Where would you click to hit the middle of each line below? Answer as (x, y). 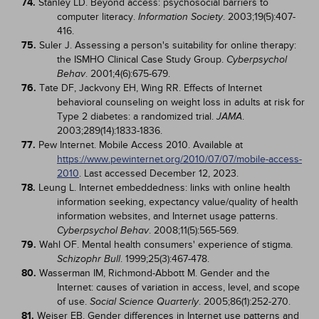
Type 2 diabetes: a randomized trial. (137, 116)
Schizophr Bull (89, 259)
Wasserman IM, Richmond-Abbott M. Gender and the (155, 273)
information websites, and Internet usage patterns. (167, 216)
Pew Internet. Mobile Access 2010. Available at (141, 145)
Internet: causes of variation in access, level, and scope (178, 287)
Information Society (181, 17)
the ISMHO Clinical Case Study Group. (142, 59)
